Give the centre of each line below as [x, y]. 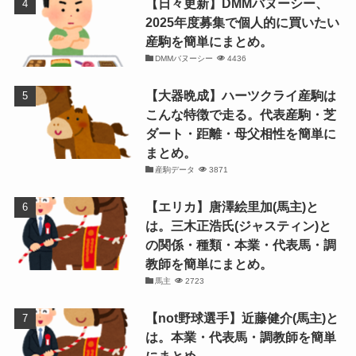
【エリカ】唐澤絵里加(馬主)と [232, 207]
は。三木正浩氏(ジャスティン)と [238, 226]
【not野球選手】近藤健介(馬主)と [242, 318]
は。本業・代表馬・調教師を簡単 [240, 337]
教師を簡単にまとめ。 [209, 264]
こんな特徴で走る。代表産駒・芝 [240, 115]
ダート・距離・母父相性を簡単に [240, 134]
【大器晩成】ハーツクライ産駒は [240, 96]
